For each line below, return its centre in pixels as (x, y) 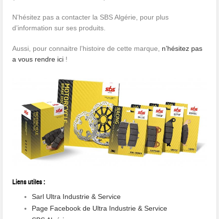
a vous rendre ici (38, 59)
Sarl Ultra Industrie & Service (77, 196)
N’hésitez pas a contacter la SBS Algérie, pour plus (91, 17)
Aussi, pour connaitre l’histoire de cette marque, (87, 49)
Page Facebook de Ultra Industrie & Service (100, 208)
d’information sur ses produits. (59, 28)
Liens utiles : (29, 182)
